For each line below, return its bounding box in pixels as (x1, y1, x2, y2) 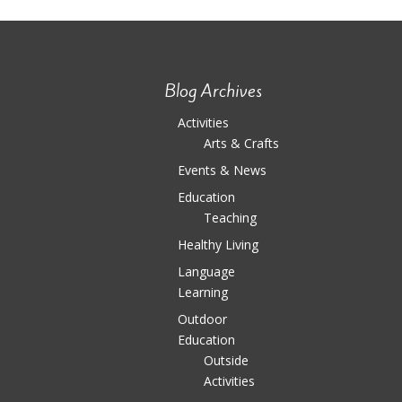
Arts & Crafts (203, 134, 279, 152)
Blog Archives (164, 78, 262, 102)
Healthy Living (177, 235, 258, 253)
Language (177, 262, 235, 280)
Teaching (203, 208, 257, 226)
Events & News (177, 161, 267, 179)
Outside (203, 351, 249, 369)
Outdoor (177, 310, 227, 328)
